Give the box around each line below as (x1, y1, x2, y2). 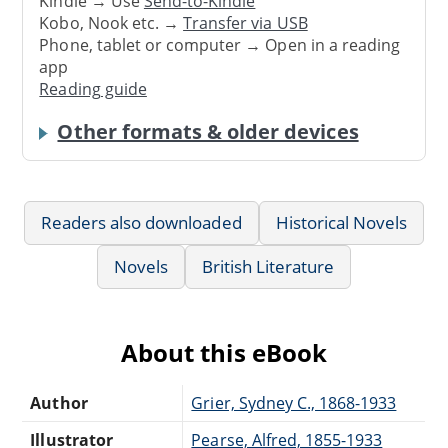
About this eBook (121, 335, 327, 369)
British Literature (201, 254, 335, 278)
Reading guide (39, 78, 147, 101)
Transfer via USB (183, 12, 308, 35)
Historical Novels (275, 210, 408, 234)
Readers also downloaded (40, 210, 242, 234)
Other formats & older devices (57, 117, 359, 145)
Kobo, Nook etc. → (39, 12, 184, 35)
